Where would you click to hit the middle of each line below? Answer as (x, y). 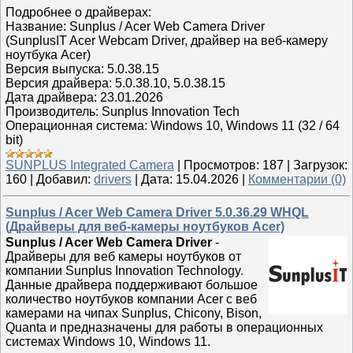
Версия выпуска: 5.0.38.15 (82, 69)
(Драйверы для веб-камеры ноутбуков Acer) (145, 227)
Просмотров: (221, 165)
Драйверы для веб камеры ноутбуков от (123, 256)
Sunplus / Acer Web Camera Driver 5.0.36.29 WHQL (157, 212)
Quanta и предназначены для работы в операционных (164, 327)
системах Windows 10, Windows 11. (108, 342)
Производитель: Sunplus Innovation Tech (123, 111)
